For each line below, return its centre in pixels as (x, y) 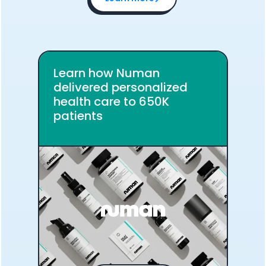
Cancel (162, 44)
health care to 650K (111, 102)
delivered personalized (121, 87)
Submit (104, 44)
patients (78, 116)
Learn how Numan (107, 73)
